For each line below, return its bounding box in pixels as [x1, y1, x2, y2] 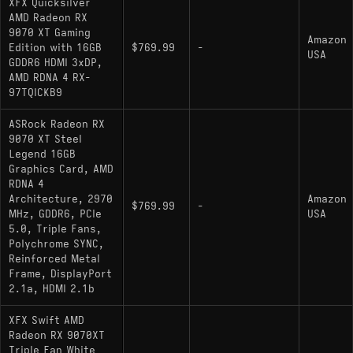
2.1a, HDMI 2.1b [9, 282, 95, 295]
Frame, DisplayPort [9, 267, 112, 281]
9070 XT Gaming [9, 26, 91, 39]
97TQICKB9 [9, 86, 62, 99]
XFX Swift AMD [9, 314, 84, 327]
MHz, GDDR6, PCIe [9, 207, 102, 221]
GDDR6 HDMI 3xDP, [9, 56, 102, 69]
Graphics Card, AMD [9, 162, 113, 176]
